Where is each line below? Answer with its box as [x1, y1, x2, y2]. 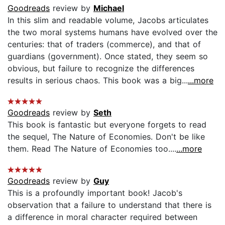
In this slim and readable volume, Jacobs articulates [8, 15, 208, 25]
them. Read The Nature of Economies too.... [8, 143, 176, 154]
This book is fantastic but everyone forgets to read [8, 119, 206, 130]
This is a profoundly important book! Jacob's [8, 187, 182, 198]
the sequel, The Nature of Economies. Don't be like [8, 131, 205, 142]
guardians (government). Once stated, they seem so [8, 51, 208, 61]
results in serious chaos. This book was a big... [8, 75, 188, 85]
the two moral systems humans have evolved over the [8, 27, 217, 37]
